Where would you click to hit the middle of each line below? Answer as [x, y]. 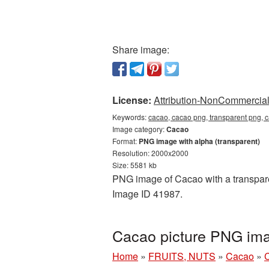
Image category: [139, 129]
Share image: [141, 50]
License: [132, 100]
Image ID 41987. [147, 194]
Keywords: [130, 117]
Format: [125, 141]
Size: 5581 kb [134, 165]
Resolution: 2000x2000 [150, 153]
